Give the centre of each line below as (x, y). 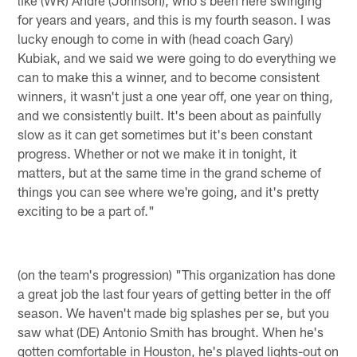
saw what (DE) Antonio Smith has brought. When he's (171, 331)
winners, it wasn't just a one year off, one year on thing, (176, 95)
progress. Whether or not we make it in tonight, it (157, 153)
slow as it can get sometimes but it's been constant (165, 133)
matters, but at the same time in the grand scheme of (170, 172)
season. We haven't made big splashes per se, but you (174, 312)
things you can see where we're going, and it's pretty (169, 191)
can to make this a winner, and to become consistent (169, 76)
